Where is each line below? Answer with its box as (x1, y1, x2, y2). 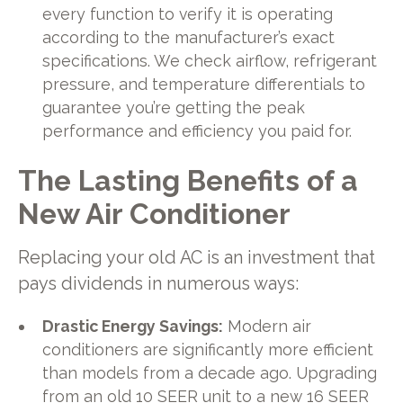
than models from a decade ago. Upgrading (42, 363, 378, 382)
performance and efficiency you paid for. (42, 121, 353, 140)
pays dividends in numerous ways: (17, 273, 299, 294)
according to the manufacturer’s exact (42, 27, 336, 47)
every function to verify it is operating (42, 4, 334, 23)
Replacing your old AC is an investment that (17, 246, 375, 268)
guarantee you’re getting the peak (42, 97, 306, 117)
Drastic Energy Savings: (42, 316, 224, 336)
